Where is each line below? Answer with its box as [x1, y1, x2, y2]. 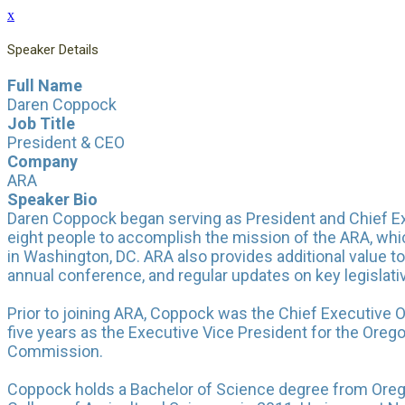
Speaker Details [7, 41, 99, 58]
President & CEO [7, 132, 125, 152]
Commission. [7, 341, 103, 361]
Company [7, 151, 78, 171]
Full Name [7, 75, 82, 95]
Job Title [7, 113, 75, 133]
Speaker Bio [7, 189, 98, 209]
